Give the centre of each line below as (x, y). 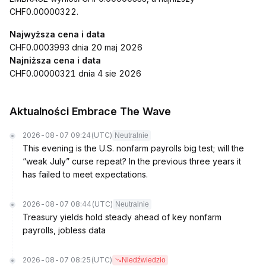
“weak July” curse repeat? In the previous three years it (132, 161)
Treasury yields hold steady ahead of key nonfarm (122, 217)
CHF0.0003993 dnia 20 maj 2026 (76, 47)
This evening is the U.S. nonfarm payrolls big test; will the (133, 148)
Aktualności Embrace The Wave (90, 111)
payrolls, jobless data (64, 230)
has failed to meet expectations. (85, 174)
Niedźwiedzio (144, 260)
